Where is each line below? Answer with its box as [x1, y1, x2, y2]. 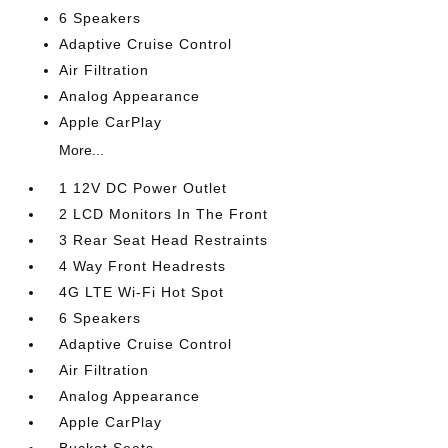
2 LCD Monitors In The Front [59, 206, 269, 222]
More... [59, 142, 105, 158]
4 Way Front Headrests [59, 258, 227, 274]
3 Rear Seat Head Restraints [59, 232, 269, 248]
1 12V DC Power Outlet [59, 180, 228, 196]
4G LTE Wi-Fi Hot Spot [59, 284, 225, 300]
